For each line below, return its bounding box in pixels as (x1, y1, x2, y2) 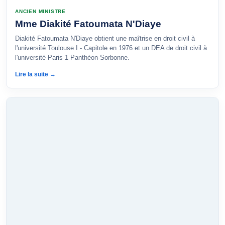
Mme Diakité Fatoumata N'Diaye (15, 19, 161, 29)
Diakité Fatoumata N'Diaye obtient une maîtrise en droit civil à (15, 35, 195, 42)
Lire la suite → (15, 71, 56, 78)
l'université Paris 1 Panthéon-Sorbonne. (15, 54, 130, 61)
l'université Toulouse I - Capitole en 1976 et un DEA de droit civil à (15, 44, 207, 52)
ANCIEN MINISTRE (15, 9, 66, 14)
